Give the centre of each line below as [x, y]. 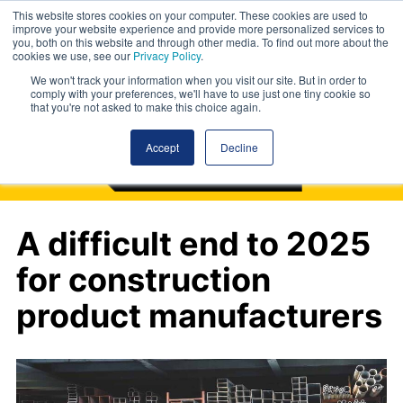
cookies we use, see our [73, 55]
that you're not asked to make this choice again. [146, 107]
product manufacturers [199, 315]
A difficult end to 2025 [193, 243]
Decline [239, 147]
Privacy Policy [167, 55]
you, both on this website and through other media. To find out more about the [201, 42]
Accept [162, 147]
